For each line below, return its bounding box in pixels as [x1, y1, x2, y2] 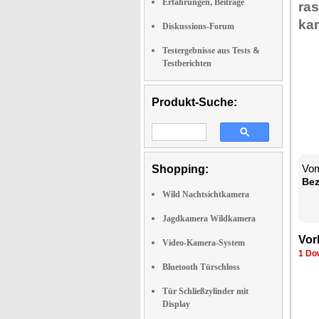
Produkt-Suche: [152, 96, 237, 108]
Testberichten [162, 58, 211, 68]
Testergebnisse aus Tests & [162, 46, 260, 56]
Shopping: [152, 163, 209, 175]
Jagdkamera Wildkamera [162, 214, 256, 224]
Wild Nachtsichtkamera [162, 189, 249, 199]
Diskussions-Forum [162, 21, 234, 31]
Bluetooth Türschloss [162, 262, 240, 272]
